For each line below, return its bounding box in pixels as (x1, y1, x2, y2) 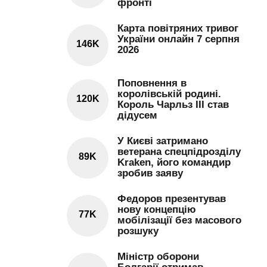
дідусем (117, 110, 157, 121)
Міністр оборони (117, 251, 199, 262)
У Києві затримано (117, 135, 208, 147)
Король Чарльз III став (117, 99, 229, 110)
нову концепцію (117, 204, 196, 215)
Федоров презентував (117, 193, 226, 204)
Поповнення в (117, 77, 187, 89)
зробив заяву (117, 167, 183, 179)
